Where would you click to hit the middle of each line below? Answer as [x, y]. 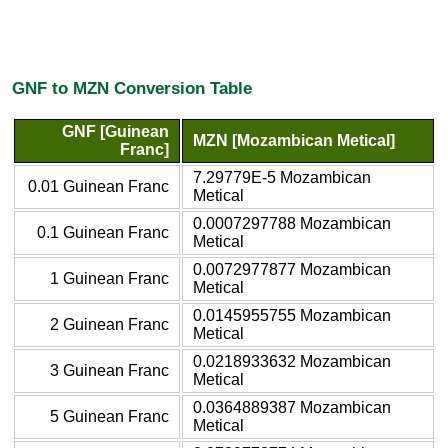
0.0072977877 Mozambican [292, 269]
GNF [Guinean [115, 131]
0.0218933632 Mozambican [292, 361]
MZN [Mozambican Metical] [294, 140]
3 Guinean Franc [109, 370]
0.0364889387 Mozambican [292, 407]
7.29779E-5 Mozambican [282, 177]
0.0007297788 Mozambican [292, 223]
